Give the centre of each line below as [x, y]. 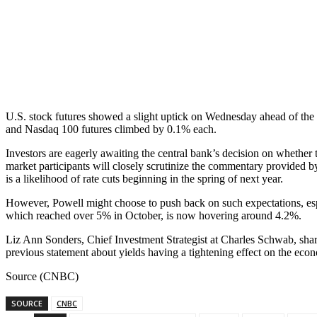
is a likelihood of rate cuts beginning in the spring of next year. [144, 179]
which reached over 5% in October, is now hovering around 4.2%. [154, 216]
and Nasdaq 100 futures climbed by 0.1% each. [111, 129]
